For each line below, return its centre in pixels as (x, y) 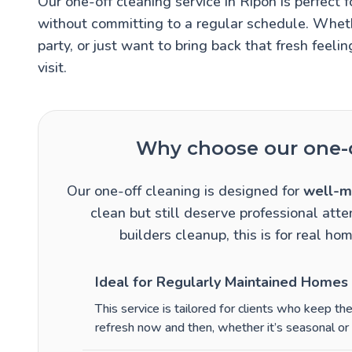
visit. (52, 68)
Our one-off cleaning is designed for (185, 191)
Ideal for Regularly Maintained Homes (222, 282)
